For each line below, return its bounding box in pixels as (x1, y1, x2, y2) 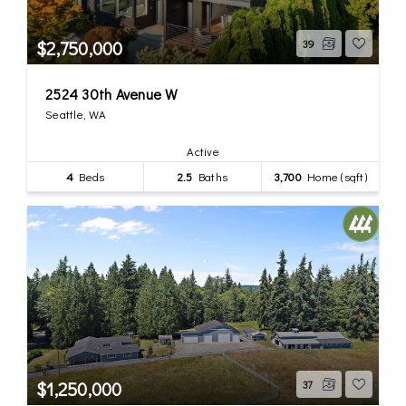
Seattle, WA (45, 105, 106, 121)
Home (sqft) (301, 168, 367, 184)
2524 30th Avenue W (45, 83, 179, 103)
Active (187, 142, 219, 159)
